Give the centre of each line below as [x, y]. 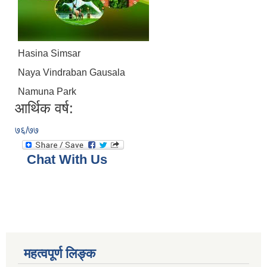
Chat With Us [67, 160]
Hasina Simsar [49, 54]
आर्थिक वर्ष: [44, 108]
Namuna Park [47, 92]
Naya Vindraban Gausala [72, 73]
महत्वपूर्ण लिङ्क [60, 254]
